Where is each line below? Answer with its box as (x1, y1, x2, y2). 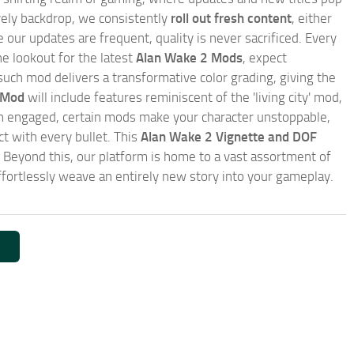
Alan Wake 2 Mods (136, 50, 243, 66)
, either (292, 10, 332, 27)
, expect (243, 50, 287, 66)
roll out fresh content (171, 10, 292, 27)
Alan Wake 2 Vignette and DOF (141, 129, 317, 145)
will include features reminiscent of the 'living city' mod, (24, 89, 342, 106)
